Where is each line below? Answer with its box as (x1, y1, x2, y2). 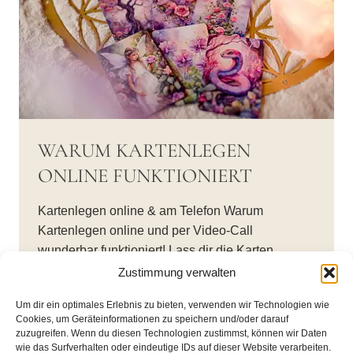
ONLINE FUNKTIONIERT (38, 163, 252, 188)
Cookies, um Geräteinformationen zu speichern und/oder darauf (16, 314, 288, 325)
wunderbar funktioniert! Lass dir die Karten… (38, 243, 286, 257)
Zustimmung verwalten (117, 266, 236, 279)
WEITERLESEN (38, 277, 119, 289)
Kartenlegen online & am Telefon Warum (38, 203, 263, 217)
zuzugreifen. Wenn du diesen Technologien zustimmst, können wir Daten (16, 328, 327, 339)
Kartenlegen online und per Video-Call (38, 223, 253, 237)
